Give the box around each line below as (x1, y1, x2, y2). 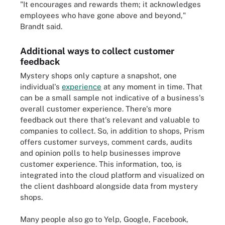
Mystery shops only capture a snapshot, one (20, 71, 177, 80)
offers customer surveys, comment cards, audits (20, 137, 192, 146)
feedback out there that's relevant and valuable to (20, 115, 199, 124)
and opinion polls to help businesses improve (20, 148, 181, 157)
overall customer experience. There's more (20, 104, 172, 113)
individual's (20, 82, 62, 91)
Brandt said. (20, 22, 62, 31)
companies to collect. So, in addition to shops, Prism (20, 126, 204, 135)
